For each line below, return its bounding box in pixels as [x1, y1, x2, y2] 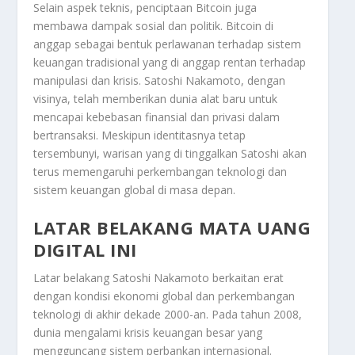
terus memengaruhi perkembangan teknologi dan [33, 163, 288, 179]
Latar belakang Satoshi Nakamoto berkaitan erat [33, 270, 284, 286]
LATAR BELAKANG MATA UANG [33, 216, 311, 240]
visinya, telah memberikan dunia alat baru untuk [33, 90, 278, 106]
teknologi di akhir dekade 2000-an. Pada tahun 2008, [33, 307, 303, 323]
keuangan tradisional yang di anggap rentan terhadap [33, 54, 307, 70]
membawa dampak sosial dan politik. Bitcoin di [33, 17, 274, 33]
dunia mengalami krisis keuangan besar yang [33, 325, 263, 341]
